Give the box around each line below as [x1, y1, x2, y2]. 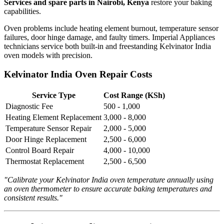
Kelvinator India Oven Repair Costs [4, 69, 152, 80]
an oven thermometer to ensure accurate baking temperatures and [4, 184, 212, 193]
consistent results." [4, 193, 62, 202]
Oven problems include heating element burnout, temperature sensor [4, 23, 218, 32]
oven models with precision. [4, 50, 92, 59]
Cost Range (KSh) [103, 91, 165, 100]
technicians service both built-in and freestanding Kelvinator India [4, 41, 211, 50]
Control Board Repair [5, 146, 74, 155]
